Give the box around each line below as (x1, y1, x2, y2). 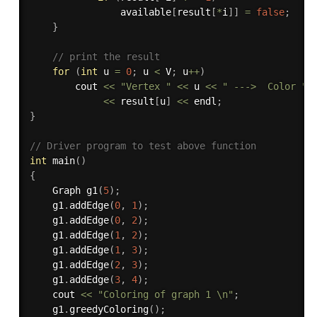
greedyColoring (69, 303, 149, 315)
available (29, 6, 171, 18)
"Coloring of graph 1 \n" (97, 288, 234, 300)
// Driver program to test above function (29, 139, 256, 151)
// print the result (52, 50, 160, 62)
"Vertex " (120, 80, 171, 92)
